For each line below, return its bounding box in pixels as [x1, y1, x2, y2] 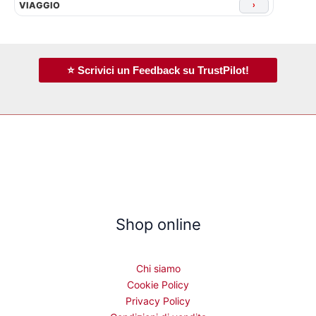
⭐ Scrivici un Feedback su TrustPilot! [67, 64, 249, 77]
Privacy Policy [126, 295, 190, 308]
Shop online [115, 215, 201, 234]
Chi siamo [135, 262, 181, 275]
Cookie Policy [127, 279, 189, 291]
